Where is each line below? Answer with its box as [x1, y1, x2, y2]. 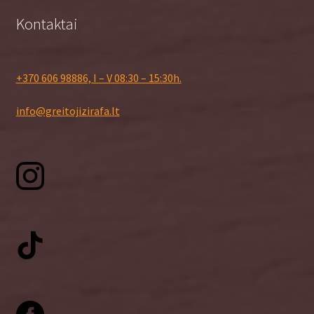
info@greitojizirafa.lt [15, 104, 120, 118]
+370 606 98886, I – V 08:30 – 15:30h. [15, 70, 182, 85]
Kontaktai [15, 14, 78, 34]
